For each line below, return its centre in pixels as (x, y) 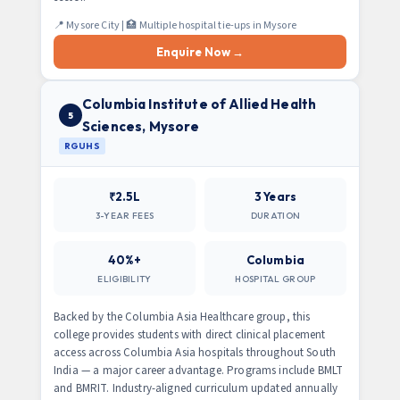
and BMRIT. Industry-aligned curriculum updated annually (196, 388)
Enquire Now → (200, 52)
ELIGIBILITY (125, 279)
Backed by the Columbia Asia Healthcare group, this (182, 317)
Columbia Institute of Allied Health (200, 104)
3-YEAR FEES (125, 216)
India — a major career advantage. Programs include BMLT (199, 371)
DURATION (275, 216)
